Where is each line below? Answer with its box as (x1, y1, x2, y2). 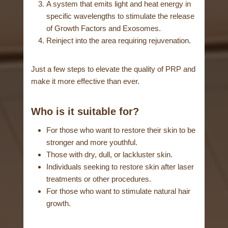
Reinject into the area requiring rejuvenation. (46, 36, 191, 45)
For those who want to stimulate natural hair (46, 187, 191, 196)
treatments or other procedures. (46, 175, 152, 184)
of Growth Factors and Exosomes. (46, 24, 161, 33)
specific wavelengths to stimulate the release (46, 12, 195, 21)
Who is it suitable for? (31, 106, 139, 118)
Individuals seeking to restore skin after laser (46, 162, 194, 172)
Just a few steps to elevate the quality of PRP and (31, 65, 196, 74)
